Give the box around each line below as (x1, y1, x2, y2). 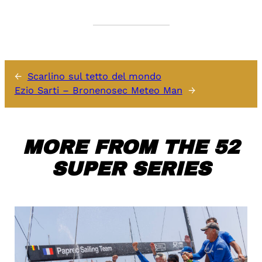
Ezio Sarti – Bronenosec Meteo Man (14, 85, 182, 96)
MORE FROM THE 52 (23, 137, 239, 158)
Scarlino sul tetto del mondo (27, 71, 161, 82)
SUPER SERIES (51, 158, 211, 180)
